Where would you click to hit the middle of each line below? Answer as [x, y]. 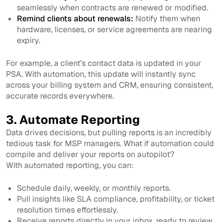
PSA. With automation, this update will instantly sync [101, 74]
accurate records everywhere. [60, 96]
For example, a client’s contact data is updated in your [104, 63]
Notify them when [167, 19]
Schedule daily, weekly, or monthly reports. [94, 188]
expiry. [29, 41]
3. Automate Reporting [73, 120]
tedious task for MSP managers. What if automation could [110, 144]
